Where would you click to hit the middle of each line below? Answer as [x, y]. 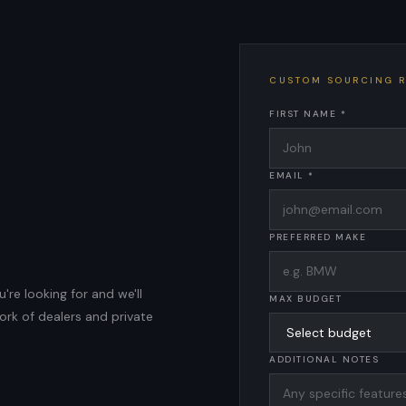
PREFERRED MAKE [318, 237]
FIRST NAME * [308, 114]
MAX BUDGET [305, 299]
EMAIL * [292, 175]
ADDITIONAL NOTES [324, 359]
